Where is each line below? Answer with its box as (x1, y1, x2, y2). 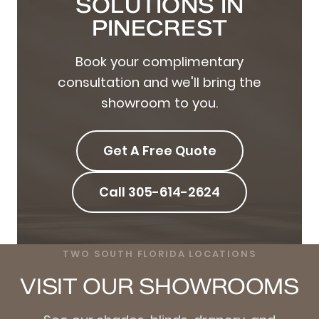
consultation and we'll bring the (58, 73, 261, 92)
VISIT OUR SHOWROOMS (19, 273, 300, 300)
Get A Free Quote (103, 142, 216, 160)
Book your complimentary (75, 53, 244, 71)
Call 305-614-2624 (99, 183, 220, 202)
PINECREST (91, 15, 228, 42)
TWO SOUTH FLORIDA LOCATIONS (63, 247, 256, 261)
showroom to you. (101, 94, 218, 113)
